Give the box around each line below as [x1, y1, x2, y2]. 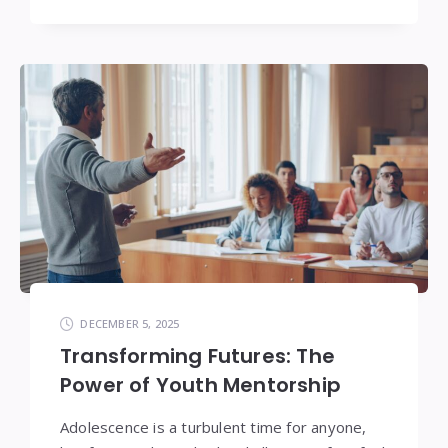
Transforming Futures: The [60, 342, 335, 371]
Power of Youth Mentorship [60, 371, 341, 400]
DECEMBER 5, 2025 [80, 316, 180, 332]
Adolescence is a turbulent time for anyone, [60, 417, 367, 438]
